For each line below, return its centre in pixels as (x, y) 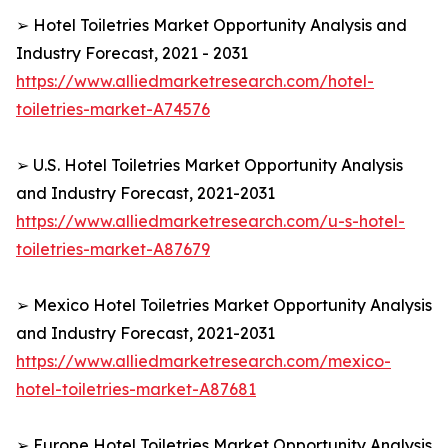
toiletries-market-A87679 (113, 249)
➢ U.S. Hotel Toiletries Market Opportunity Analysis (209, 165)
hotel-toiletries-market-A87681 (136, 389)
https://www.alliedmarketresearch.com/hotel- (195, 81)
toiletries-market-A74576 (113, 109)
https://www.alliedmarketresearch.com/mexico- (203, 361)
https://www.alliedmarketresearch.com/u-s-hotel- (210, 221)
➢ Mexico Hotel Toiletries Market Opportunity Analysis (224, 305)
